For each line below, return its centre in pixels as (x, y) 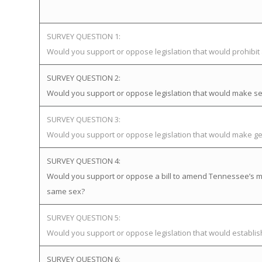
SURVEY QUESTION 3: (84, 119)
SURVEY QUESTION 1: (84, 36)
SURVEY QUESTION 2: (84, 78)
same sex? (66, 191)
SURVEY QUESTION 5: (84, 218)
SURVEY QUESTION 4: (84, 161)
